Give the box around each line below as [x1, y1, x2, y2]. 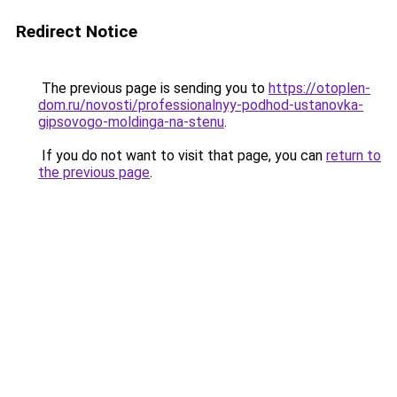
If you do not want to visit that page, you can [38, 147, 326, 164]
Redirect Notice [16, 21, 137, 42]
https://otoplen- [269, 80, 370, 97]
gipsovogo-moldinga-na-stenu [38, 113, 224, 130]
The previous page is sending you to [38, 80, 269, 97]
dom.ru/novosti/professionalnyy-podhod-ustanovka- [38, 97, 363, 113]
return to [326, 147, 381, 164]
